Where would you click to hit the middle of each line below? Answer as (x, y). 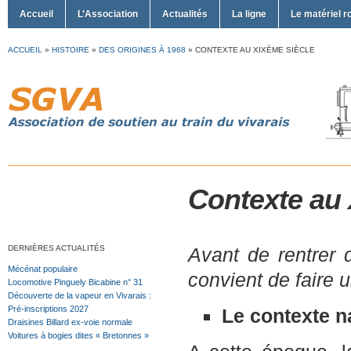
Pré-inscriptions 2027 (48, 309)
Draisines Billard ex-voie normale (70, 322)
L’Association (108, 14)
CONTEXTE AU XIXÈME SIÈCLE (255, 50)
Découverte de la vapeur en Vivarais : (80, 295)
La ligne (249, 14)
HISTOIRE (71, 50)
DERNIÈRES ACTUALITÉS (56, 248)
